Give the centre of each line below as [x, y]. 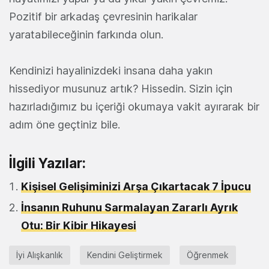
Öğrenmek [208, 255]
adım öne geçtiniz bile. [65, 125]
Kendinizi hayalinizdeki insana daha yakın [111, 71]
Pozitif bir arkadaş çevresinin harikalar [103, 17]
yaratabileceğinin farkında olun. [86, 35]
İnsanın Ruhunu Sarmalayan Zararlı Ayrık [129, 207]
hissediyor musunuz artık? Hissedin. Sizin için [121, 89]
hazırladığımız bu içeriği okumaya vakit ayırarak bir [134, 107]
